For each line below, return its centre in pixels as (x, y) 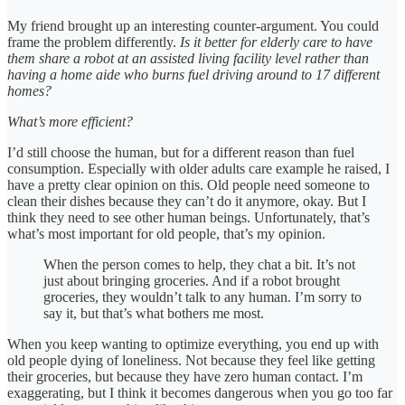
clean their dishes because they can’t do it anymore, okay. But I (187, 202)
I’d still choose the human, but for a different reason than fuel (181, 153)
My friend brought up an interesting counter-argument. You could (193, 26)
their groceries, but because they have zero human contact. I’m (185, 377)
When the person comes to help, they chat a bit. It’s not (199, 265)
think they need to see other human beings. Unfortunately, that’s (188, 218)
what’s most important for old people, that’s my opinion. (166, 234)
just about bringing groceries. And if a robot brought (192, 281)
